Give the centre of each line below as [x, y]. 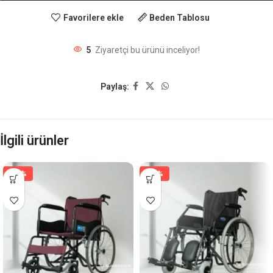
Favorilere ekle [93, 17]
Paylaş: [115, 86]
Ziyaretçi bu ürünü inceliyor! [147, 50]
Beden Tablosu [180, 17]
